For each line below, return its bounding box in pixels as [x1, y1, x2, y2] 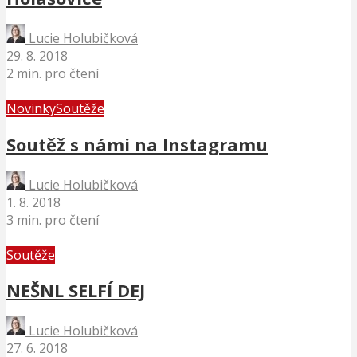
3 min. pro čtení [6, 210, 99, 229]
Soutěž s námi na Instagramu [6, 131, 268, 156]
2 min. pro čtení [6, 65, 99, 83]
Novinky [6, 100, 56, 118]
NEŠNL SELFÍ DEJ [6, 278, 145, 303]
